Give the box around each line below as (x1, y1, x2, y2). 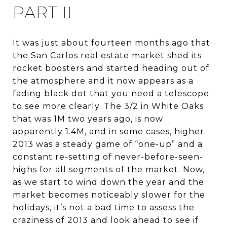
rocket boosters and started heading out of (13, 63, 209, 73)
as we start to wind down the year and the (13, 177, 204, 187)
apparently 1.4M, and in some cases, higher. (13, 126, 206, 136)
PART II (13, 3, 72, 22)
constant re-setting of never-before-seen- (13, 152, 203, 162)
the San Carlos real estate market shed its (13, 50, 202, 60)
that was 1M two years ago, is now (13, 113, 163, 124)
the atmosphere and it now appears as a (13, 75, 194, 86)
